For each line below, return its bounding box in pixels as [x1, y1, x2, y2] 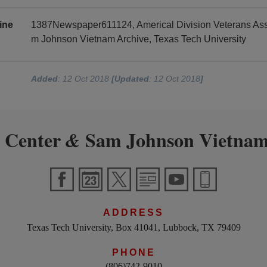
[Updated [111, 74, 150, 83]
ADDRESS [103, 207, 164, 218]
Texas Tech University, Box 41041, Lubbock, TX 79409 [26, 222, 241, 233]
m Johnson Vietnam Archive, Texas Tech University [31, 34, 247, 44]
